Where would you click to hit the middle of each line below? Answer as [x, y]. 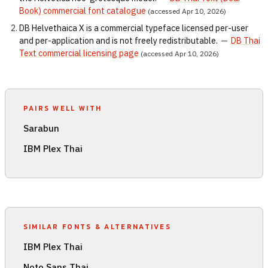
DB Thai [245, 41]
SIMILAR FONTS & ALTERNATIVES [97, 226]
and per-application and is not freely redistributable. [118, 41]
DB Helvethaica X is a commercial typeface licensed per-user [134, 28]
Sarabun [41, 128]
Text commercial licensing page [79, 54]
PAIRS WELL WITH [63, 108]
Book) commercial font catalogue [83, 11]
